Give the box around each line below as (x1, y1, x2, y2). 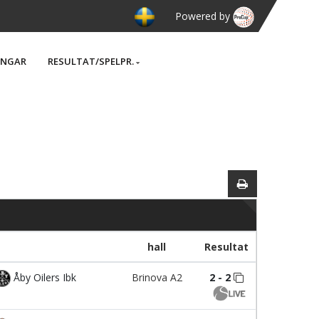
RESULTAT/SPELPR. (48, 55, 134, 68)
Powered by (175, 9, 233, 23)
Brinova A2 (131, 271, 182, 284)
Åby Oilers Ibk (11, 271, 76, 284)
